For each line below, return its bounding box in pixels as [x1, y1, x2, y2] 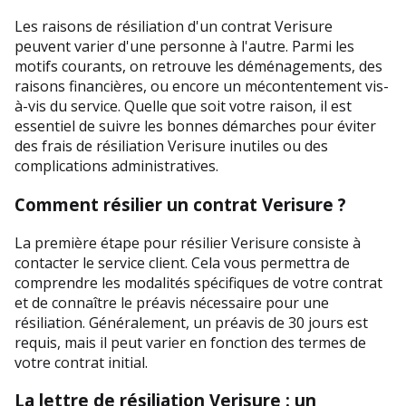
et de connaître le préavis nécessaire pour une [14, 292, 329, 313]
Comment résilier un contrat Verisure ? [14, 192, 346, 216]
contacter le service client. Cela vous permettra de [14, 252, 350, 273]
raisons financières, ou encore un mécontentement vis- [14, 76, 389, 97]
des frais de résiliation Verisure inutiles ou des [14, 136, 328, 157]
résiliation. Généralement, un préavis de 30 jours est [14, 312, 368, 333]
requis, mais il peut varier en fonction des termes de [14, 332, 366, 353]
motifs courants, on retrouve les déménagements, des [14, 56, 382, 77]
